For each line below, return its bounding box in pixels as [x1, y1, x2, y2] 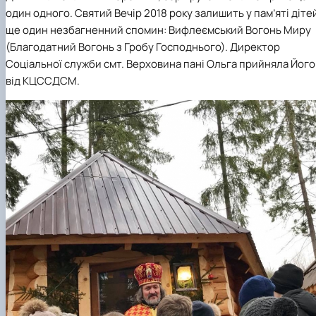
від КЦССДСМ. [6, 73, 80, 88]
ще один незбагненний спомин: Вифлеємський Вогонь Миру [6, 22, 311, 37]
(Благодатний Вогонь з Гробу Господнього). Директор [6, 39, 280, 54]
